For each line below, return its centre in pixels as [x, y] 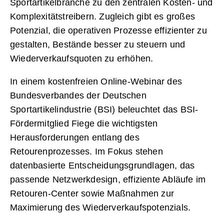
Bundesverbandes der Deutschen [78, 96]
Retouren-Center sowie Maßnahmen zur [92, 194]
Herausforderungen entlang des [75, 138]
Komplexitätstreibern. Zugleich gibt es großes [103, 17]
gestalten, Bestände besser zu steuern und [98, 45]
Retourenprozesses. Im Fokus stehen [86, 152]
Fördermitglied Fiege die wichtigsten [84, 124]
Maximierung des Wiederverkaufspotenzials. [100, 208]
